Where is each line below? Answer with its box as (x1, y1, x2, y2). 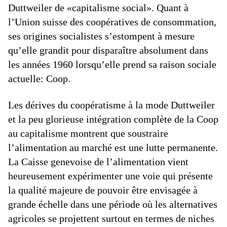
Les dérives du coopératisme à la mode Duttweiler (8, 99, 215, 110)
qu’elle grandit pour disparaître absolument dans (8, 45, 208, 56)
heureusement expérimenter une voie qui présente (8, 170, 213, 181)
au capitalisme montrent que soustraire (8, 128, 168, 139)
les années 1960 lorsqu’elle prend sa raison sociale (8, 59, 216, 70)
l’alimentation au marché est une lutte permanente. (8, 142, 218, 153)
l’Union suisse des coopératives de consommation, (8, 16, 216, 27)
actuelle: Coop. (8, 73, 70, 84)
